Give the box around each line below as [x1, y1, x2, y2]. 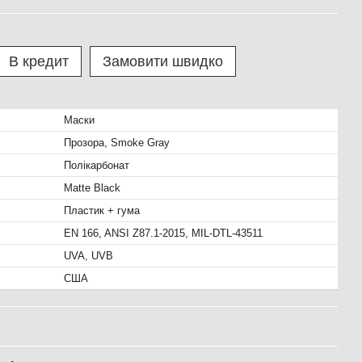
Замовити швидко [103, 53, 223, 69]
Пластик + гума [64, 204, 140, 217]
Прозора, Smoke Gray [64, 137, 170, 149]
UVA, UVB [64, 250, 113, 262]
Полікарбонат [64, 159, 129, 171]
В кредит [9, 53, 69, 69]
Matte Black [64, 182, 120, 194]
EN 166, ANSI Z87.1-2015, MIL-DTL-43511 [64, 227, 263, 239]
